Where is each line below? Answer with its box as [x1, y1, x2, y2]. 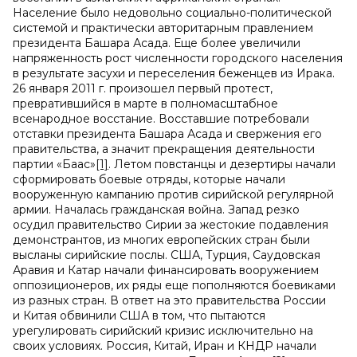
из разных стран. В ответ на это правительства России [13, 293, 326, 308]
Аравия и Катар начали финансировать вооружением [13, 263, 319, 277]
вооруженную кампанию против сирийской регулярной [13, 187, 334, 202]
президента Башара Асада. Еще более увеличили [13, 36, 300, 50]
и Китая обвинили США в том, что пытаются [13, 308, 265, 323]
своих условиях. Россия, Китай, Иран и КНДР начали [13, 339, 316, 353]
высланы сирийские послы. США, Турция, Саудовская [13, 248, 320, 262]
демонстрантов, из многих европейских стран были [13, 233, 310, 247]
